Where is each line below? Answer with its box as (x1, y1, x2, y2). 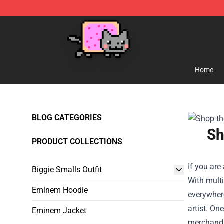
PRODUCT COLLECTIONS (32, 137, 122, 146)
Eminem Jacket (32, 206, 86, 215)
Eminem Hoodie (32, 185, 88, 195)
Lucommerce (31, 18, 77, 28)
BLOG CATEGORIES (32, 113, 102, 122)
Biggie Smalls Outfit (32, 165, 102, 174)
